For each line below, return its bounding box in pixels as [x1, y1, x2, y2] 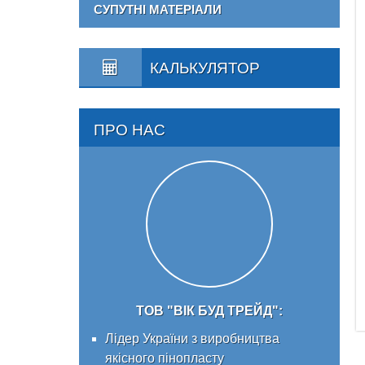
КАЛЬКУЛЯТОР [150, 59, 260, 77]
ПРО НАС [94, 121, 165, 139]
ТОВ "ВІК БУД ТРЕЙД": [136, 304, 283, 318]
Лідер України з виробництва [105, 332, 279, 345]
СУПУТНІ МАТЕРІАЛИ [94, 2, 222, 16]
